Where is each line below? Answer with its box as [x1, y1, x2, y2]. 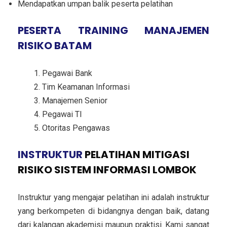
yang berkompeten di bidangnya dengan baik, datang [18, 206, 209, 216]
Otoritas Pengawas [42, 123, 110, 133]
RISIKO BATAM [18, 38, 92, 53]
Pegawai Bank [42, 68, 92, 78]
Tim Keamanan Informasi [42, 82, 130, 92]
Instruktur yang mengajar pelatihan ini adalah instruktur [18, 192, 209, 202]
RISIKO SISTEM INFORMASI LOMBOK [18, 162, 197, 177]
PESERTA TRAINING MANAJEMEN [18, 23, 209, 37]
